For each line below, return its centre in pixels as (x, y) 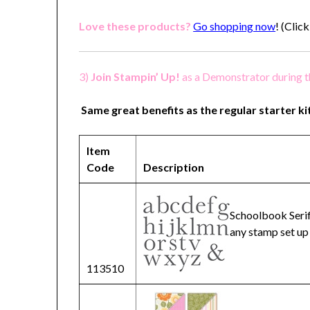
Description (175, 167)
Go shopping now (235, 26)
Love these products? (135, 26)
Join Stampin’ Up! (137, 77)
